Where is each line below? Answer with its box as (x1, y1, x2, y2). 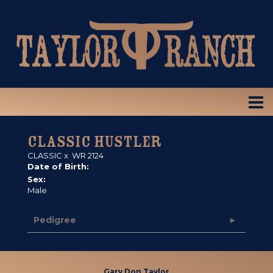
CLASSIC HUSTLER (27, 132, 162, 152)
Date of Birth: (27, 161, 89, 171)
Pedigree (34, 214, 76, 225)
